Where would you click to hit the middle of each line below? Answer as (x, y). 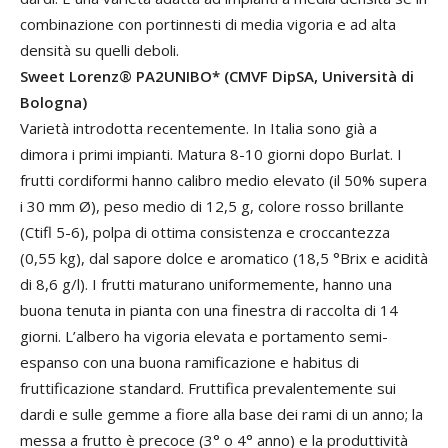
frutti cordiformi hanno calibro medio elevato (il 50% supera (223, 180)
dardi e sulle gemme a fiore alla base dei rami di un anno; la (221, 414)
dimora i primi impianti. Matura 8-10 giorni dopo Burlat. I (211, 154)
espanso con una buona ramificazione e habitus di (189, 362)
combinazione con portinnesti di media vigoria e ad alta (208, 24)
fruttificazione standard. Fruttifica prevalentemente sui (208, 388)
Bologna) (53, 102)
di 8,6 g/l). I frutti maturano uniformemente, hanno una (206, 284)
